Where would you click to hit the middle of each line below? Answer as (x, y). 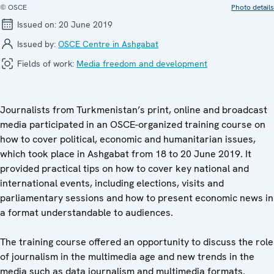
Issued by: (36, 44)
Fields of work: (46, 63)
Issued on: (37, 24)
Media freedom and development (142, 63)
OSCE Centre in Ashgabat (108, 44)
